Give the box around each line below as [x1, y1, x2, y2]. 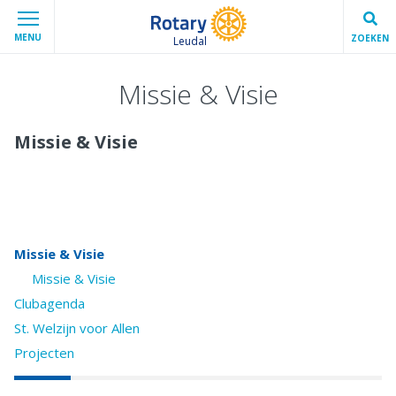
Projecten [14, 344, 74, 362]
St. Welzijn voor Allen [14, 319, 140, 338]
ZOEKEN [351, 31, 389, 44]
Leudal [173, 33, 207, 49]
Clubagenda [14, 294, 85, 313]
